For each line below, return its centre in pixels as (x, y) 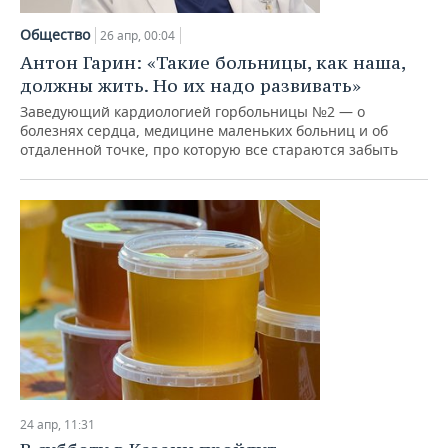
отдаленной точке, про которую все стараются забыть (209, 149)
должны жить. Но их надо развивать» (190, 85)
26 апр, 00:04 (137, 35)
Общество (55, 34)
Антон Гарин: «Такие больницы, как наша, (212, 62)
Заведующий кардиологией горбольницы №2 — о (192, 111)
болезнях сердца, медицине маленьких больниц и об (204, 130)
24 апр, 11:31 (57, 424)
